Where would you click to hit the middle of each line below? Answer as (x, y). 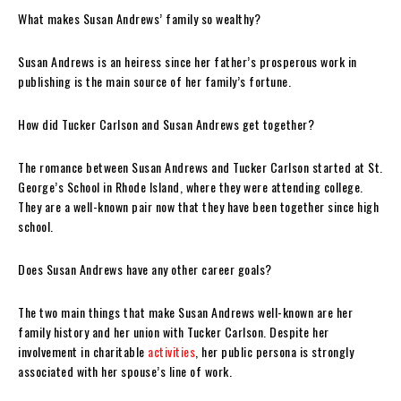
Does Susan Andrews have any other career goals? (145, 269)
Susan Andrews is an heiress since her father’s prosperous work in (188, 61)
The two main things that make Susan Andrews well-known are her (185, 311)
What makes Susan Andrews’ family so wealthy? (139, 18)
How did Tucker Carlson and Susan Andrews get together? (166, 124)
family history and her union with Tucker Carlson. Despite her (174, 331)
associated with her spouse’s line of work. (125, 371)
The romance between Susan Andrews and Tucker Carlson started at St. (200, 166)
